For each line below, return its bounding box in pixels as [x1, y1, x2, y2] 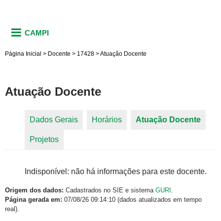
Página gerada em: [5, 196, 62, 204]
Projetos [30, 135, 59, 144]
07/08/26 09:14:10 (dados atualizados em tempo [62, 196, 202, 204]
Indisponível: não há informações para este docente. [25, 167, 207, 176]
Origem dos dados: [5, 186, 64, 194]
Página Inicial [5, 50, 41, 57]
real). [5, 205, 19, 213]
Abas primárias [5, 122, 90, 136]
